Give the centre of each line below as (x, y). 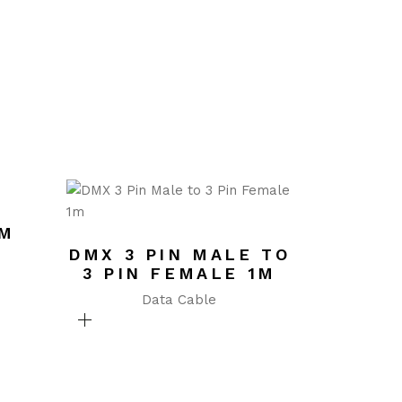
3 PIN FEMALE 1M (179, 273)
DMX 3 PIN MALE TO (179, 254)
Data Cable (179, 300)
